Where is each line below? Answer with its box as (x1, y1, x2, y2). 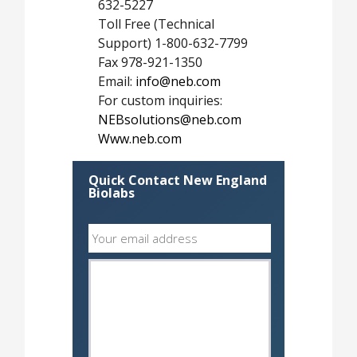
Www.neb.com (98, 130, 182, 147)
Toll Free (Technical (98, 15, 214, 33)
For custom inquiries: (98, 92, 222, 109)
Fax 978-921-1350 (98, 53, 202, 71)
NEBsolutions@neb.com (98, 111, 241, 128)
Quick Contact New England (88, 171, 267, 190)
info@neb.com (135, 73, 221, 90)
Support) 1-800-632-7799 (98, 34, 248, 52)
